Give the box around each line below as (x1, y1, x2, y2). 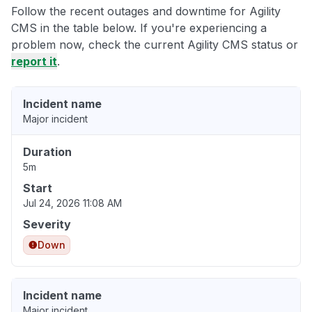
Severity (23, 217, 71, 232)
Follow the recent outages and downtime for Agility (11, 4, 281, 19)
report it (11, 54, 57, 69)
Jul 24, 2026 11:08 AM (23, 197, 122, 210)
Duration (23, 145, 72, 159)
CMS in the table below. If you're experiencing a (11, 21, 267, 36)
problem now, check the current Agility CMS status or (11, 38, 298, 52)
